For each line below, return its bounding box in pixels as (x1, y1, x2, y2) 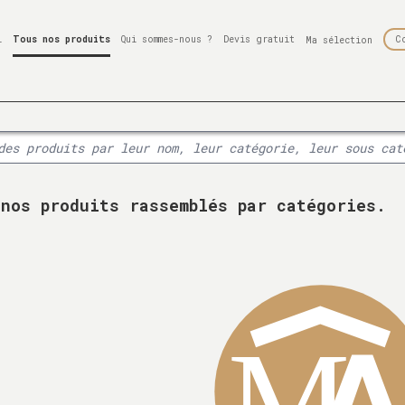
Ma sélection (305, 33, 372, 46)
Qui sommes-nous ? (120, 33, 212, 45)
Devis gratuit (222, 33, 295, 45)
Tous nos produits (12, 33, 110, 45)
